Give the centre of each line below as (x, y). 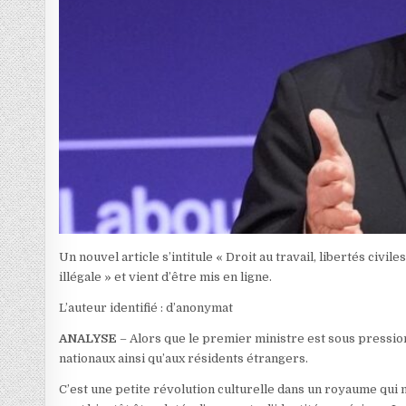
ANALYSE (88, 338)
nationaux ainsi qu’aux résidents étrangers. (184, 358)
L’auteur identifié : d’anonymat (146, 307)
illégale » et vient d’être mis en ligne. (166, 276)
